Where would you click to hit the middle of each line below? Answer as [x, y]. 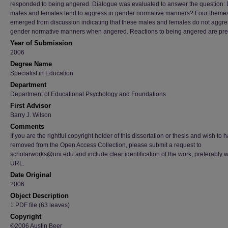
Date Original [31, 175]
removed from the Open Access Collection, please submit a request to [106, 145]
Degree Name [31, 64]
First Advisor [31, 106]
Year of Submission [41, 43]
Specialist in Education [42, 73]
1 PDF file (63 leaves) [40, 205]
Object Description [39, 196]
